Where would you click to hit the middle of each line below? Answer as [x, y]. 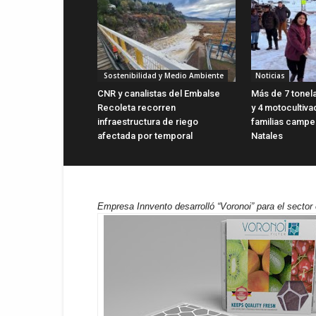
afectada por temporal [145, 135]
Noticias [270, 75]
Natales [267, 135]
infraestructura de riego [148, 121]
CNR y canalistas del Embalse [159, 93]
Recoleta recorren [136, 107]
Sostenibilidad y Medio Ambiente [163, 75]
